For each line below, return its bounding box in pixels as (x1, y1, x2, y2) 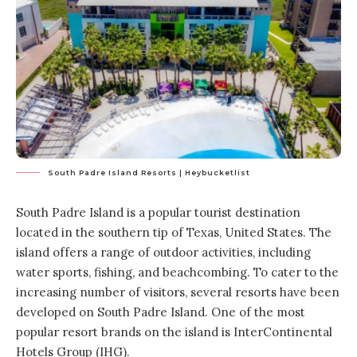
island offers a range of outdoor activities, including (16, 245, 311, 260)
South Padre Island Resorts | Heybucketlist (48, 168, 250, 177)
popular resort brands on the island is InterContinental (16, 324, 332, 339)
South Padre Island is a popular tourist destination (16, 205, 300, 220)
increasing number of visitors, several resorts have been (16, 284, 339, 300)
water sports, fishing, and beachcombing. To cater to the (16, 265, 339, 280)
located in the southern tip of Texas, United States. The (16, 225, 331, 240)
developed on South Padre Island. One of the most (16, 304, 305, 320)
